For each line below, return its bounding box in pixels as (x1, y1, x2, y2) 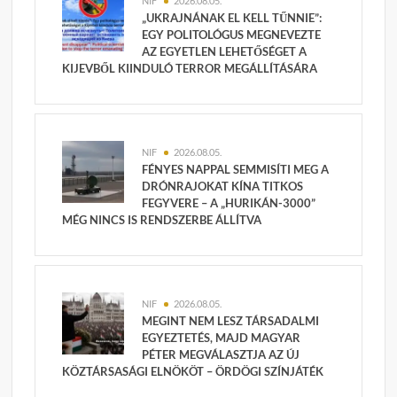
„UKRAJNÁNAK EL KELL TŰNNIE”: (142, 11, 323, 26)
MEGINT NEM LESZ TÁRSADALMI (142, 314, 320, 329)
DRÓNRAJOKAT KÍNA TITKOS (142, 179, 304, 194)
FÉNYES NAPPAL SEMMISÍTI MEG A (142, 162, 330, 177)
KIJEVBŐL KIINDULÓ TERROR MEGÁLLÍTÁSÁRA (62, 61, 318, 76)
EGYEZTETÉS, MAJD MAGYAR (142, 331, 301, 346)
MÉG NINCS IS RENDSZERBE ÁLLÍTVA (62, 213, 262, 228)
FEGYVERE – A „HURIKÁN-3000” (142, 196, 316, 211)
